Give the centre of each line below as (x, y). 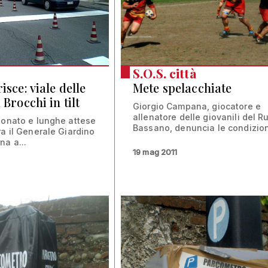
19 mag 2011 (155, 152)
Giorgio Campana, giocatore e (197, 106)
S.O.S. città (165, 73)
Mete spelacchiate (182, 87)
